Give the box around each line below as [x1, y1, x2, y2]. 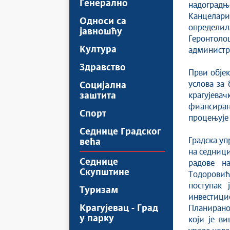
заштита [80, 91, 116, 101]
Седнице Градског [80, 127, 161, 137]
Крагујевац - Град [80, 204, 158, 213]
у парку [80, 214, 114, 223]
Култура [80, 45, 117, 54]
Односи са [80, 17, 126, 26]
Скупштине [80, 168, 129, 177]
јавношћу [80, 27, 122, 36]
